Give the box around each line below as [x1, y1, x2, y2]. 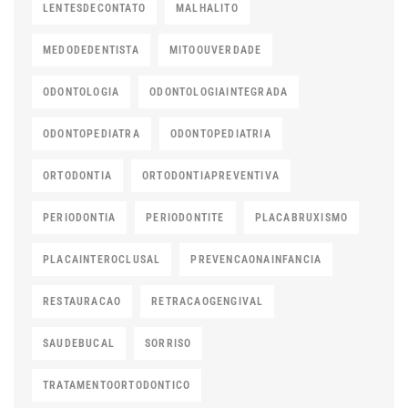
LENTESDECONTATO [43, 2, 146, 15]
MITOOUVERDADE [168, 44, 262, 57]
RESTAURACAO [43, 295, 122, 309]
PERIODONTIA [43, 211, 117, 225]
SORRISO [145, 337, 192, 351]
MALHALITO [176, 2, 239, 15]
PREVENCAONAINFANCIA [190, 253, 322, 267]
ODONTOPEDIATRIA [169, 127, 271, 141]
